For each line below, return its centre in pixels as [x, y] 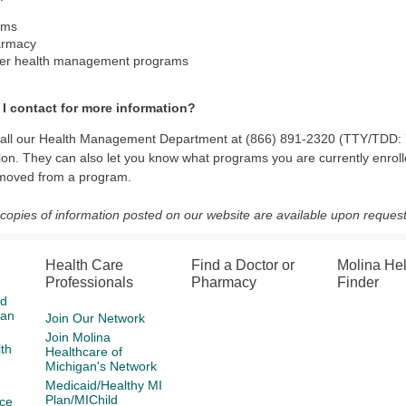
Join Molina [78, 337]
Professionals [90, 282]
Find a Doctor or [243, 265]
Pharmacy [224, 282]
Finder [358, 282]
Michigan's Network [101, 366]
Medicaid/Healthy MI [104, 385]
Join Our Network [96, 318]
